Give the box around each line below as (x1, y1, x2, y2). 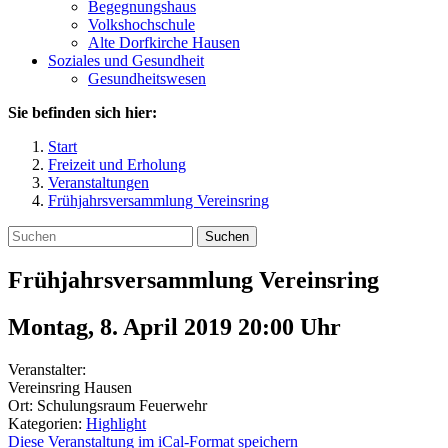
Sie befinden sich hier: (8, 104, 157, 121)
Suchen (205, 229, 249, 244)
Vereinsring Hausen (8, 378, 132, 396)
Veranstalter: (8, 360, 86, 378)
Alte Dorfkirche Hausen (88, 34, 240, 51)
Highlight (86, 414, 146, 432)
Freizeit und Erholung (48, 156, 186, 173)
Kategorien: (8, 414, 86, 432)
